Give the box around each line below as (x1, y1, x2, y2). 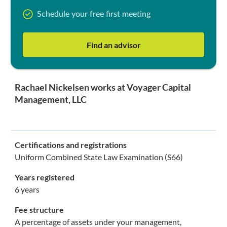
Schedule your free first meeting (36, 10, 150, 18)
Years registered (14, 172, 74, 182)
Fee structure (14, 205, 64, 214)
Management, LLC (14, 94, 87, 105)
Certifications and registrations (14, 140, 127, 149)
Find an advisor (86, 40, 141, 50)
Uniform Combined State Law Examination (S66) (14, 152, 183, 162)
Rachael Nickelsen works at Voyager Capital (14, 82, 191, 93)
